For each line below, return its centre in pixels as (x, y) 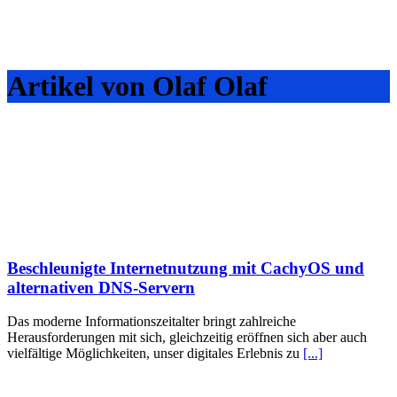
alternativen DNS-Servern (101, 287)
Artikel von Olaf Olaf (137, 86)
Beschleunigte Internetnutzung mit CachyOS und (186, 268)
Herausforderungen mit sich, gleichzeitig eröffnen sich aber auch (187, 338)
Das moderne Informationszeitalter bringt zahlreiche (152, 322)
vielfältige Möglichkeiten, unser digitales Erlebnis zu (155, 354)
